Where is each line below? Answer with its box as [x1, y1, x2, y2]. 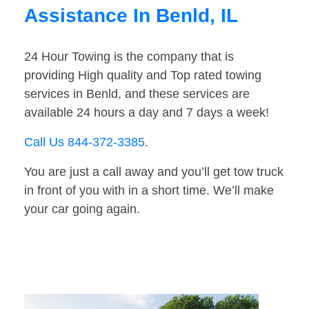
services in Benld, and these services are [24, 87, 250, 101]
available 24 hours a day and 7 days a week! [24, 106, 269, 120]
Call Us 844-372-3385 [24, 135, 145, 150]
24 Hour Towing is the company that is [24, 50, 234, 64]
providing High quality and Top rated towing [24, 68, 261, 83]
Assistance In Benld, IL [24, 5, 238, 27]
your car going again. [24, 202, 140, 217]
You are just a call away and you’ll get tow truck [24, 165, 283, 179]
